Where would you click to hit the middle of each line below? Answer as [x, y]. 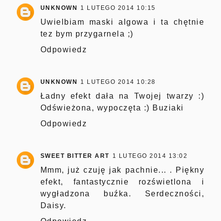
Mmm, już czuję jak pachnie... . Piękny [122, 170]
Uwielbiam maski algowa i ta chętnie [122, 22]
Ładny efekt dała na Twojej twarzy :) [122, 96]
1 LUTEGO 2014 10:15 [118, 8]
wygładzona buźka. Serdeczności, [122, 193]
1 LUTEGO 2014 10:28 [118, 82]
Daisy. [53, 205]
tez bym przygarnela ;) [87, 34]
